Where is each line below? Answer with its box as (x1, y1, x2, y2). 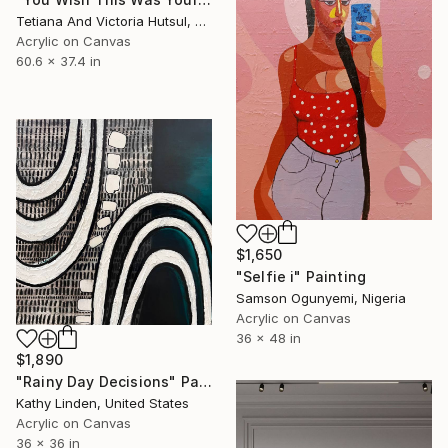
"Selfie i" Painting (236, 268, 367, 286)
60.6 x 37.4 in (16, 53, 101, 70)
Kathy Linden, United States (16, 394, 189, 411)
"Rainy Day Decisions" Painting (198, 372, 212, 390)
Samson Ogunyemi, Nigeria (236, 290, 406, 307)
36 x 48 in (236, 330, 301, 347)
